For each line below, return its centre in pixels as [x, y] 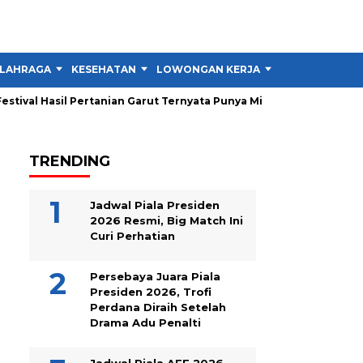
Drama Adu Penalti [145, 322]
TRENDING [70, 161]
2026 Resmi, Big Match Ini [167, 220]
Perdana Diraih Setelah [158, 307]
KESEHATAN [104, 69]
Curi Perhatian [132, 236]
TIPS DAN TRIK [319, 69]
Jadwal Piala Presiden [155, 205]
